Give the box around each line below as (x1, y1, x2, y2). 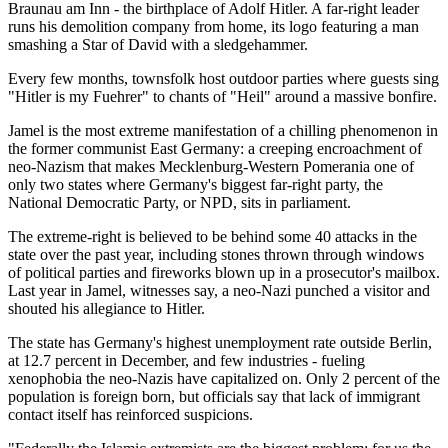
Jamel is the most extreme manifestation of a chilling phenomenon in (8, 121, 438, 139)
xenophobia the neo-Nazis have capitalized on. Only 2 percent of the (8, 369, 440, 387)
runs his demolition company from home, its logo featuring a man (8, 17, 419, 35)
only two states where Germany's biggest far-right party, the (8, 175, 383, 193)
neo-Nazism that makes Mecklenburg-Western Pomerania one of (8, 157, 414, 175)
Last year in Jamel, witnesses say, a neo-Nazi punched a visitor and (8, 281, 430, 299)
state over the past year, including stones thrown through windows (8, 245, 424, 263)
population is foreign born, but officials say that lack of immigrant (8, 387, 420, 405)
